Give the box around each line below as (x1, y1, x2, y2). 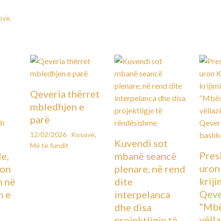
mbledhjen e (30, 101, 84, 113)
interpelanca (114, 188, 171, 201)
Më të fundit (30, 141, 69, 150)
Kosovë (71, 130, 95, 139)
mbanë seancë (114, 150, 177, 162)
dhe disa (114, 201, 152, 214)
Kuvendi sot (114, 137, 168, 149)
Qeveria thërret (30, 88, 100, 100)
